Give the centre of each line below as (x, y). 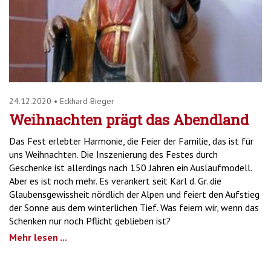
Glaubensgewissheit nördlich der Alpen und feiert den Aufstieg (134, 194)
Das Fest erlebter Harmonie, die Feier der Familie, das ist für (131, 141)
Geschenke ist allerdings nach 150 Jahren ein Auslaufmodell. (130, 167)
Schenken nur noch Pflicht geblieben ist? (90, 220)
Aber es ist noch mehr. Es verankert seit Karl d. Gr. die (115, 181)
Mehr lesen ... (38, 237)
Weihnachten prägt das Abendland (129, 119)
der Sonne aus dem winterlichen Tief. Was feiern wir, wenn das (134, 207)
